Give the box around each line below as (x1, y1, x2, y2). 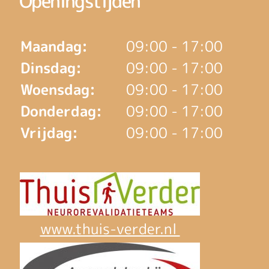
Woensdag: (20, 79, 95, 100)
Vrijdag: (20, 122, 78, 144)
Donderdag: (20, 101, 102, 122)
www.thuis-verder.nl (40, 219, 180, 240)
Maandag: (20, 36, 88, 57)
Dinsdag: (20, 58, 82, 79)
